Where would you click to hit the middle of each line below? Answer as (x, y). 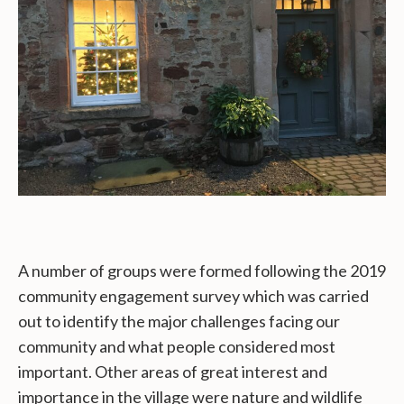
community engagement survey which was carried (193, 296)
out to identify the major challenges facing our (179, 321)
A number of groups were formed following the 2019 (202, 271)
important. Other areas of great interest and (173, 372)
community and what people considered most (177, 347)
